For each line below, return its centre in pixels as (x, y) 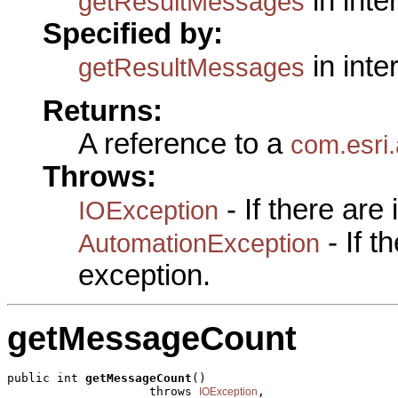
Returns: (103, 111)
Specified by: (133, 33)
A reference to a (184, 143)
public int (46, 378)
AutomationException (199, 243)
